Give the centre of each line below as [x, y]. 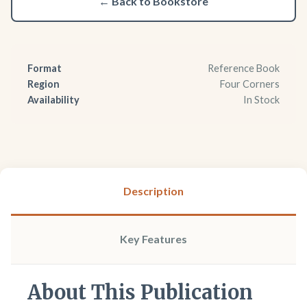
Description [153, 191]
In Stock [261, 99]
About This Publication [140, 292]
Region [44, 84]
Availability [53, 99]
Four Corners [250, 84]
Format [45, 68]
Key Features [153, 238]
